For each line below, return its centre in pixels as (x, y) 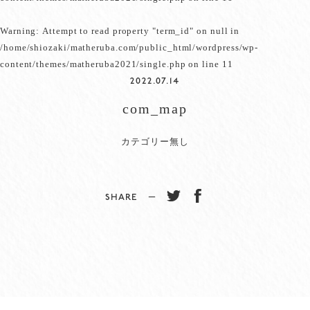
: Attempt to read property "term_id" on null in (138, 30)
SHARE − (136, 197)
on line (204, 63)
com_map (155, 108)
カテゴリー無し (155, 141)
